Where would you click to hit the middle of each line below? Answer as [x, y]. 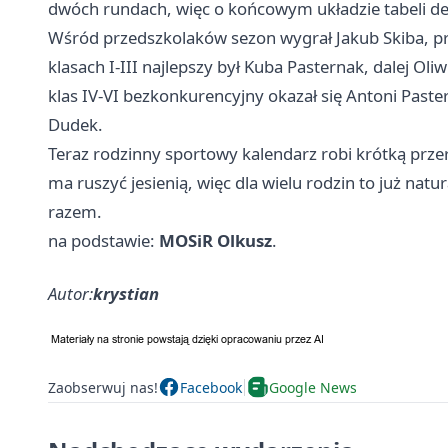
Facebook [211, 387]
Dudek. [75, 125]
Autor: [70, 294]
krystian [126, 294]
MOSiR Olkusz [215, 241]
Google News [313, 387]
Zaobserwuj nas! [103, 387]
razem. [75, 212]
